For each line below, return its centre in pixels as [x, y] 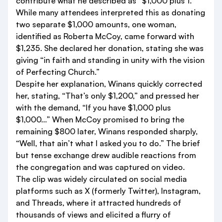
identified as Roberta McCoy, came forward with [105, 36]
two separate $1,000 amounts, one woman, [96, 24]
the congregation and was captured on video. [100, 167]
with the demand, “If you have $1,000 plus [93, 108]
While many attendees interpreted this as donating [111, 12]
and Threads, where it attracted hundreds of [99, 203]
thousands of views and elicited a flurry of [93, 215]
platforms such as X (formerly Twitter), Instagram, [108, 191]
